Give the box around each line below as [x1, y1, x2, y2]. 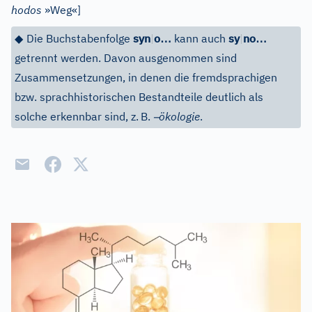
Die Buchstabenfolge [26, 31, 133, 45]
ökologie [159, 109, 200, 123]
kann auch [171, 31, 228, 45]
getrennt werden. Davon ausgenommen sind [15, 51, 237, 65]
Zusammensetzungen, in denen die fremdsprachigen [15, 70, 277, 84]
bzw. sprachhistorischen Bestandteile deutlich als [15, 90, 263, 104]
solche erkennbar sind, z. [15, 109, 139, 123]
